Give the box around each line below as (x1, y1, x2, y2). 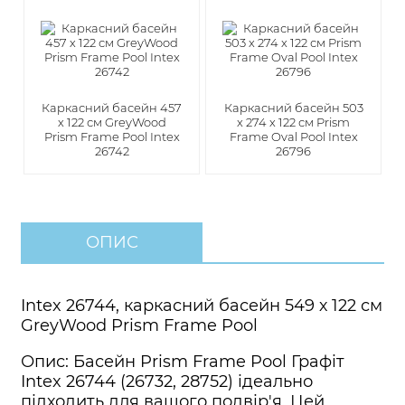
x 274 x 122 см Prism (237, 115, 350, 130)
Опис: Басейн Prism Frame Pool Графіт (21, 352, 344, 372)
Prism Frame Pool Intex (43, 129, 180, 145)
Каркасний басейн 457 (42, 100, 182, 116)
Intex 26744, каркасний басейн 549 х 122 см (21, 296, 382, 316)
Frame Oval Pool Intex (229, 129, 358, 145)
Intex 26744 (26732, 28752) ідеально (21, 372, 313, 392)
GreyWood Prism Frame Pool (21, 316, 258, 336)
